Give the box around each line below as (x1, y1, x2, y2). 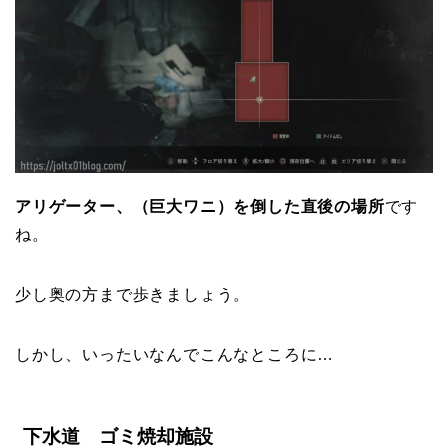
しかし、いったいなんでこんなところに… (15, 345, 335, 363)
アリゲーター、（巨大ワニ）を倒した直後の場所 (15, 197, 385, 215)
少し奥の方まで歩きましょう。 (15, 285, 251, 303)
